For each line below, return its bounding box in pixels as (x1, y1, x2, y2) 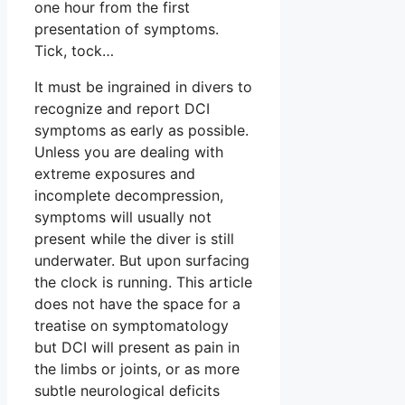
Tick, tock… (34, 41, 114, 60)
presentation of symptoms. (34, 19, 219, 38)
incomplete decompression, (34, 185, 223, 204)
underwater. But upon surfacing (34, 250, 250, 269)
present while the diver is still (34, 229, 234, 248)
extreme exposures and (34, 164, 195, 183)
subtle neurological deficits (34, 381, 220, 400)
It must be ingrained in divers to (34, 77, 252, 96)
